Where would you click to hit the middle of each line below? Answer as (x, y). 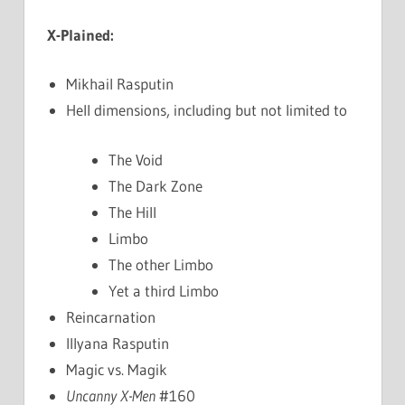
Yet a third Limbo (164, 290)
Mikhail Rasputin (120, 84)
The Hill (132, 212)
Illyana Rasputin (118, 343)
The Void (136, 159)
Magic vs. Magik (117, 369)
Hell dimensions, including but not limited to (207, 110)
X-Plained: (80, 34)
